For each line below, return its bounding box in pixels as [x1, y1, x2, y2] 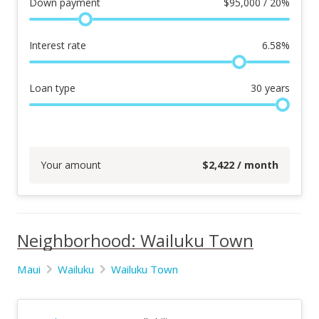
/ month [234, 158, 278, 172]
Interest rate [29, 38, 86, 52]
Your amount [41, 158, 101, 172]
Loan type [29, 81, 75, 95]
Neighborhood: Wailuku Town [17, 229, 253, 252]
